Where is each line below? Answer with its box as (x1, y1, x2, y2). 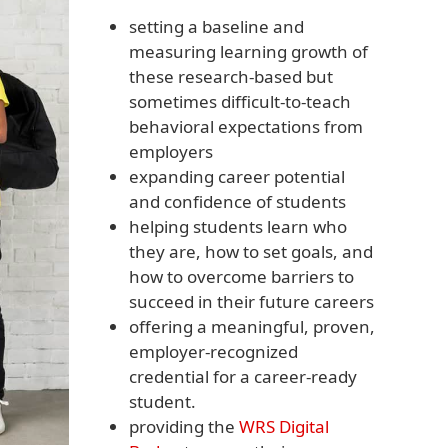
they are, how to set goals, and (128, 240, 373, 263)
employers (128, 140, 213, 163)
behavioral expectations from (128, 115, 363, 138)
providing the (128, 415, 239, 438)
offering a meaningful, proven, (128, 315, 375, 338)
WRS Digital (238, 415, 329, 438)
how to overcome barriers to (128, 265, 354, 288)
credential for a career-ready (128, 365, 357, 388)
